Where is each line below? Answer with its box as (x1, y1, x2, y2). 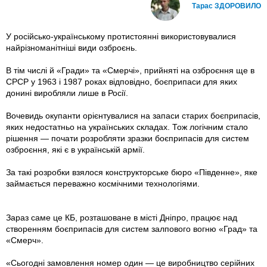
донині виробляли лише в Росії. (6, 88, 128, 98)
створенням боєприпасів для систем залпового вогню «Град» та (6, 224, 257, 234)
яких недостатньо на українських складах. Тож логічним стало (6, 122, 248, 132)
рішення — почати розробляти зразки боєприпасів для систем (6, 133, 249, 144)
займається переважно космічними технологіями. (6, 179, 200, 189)
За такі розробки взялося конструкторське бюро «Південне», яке (6, 167, 257, 178)
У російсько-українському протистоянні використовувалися (6, 32, 236, 42)
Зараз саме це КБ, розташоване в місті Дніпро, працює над (6, 213, 237, 223)
